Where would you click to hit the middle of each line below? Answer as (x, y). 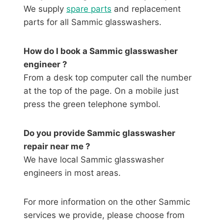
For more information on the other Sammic (107, 202)
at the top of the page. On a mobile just (101, 91)
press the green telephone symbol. (92, 104)
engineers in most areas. (72, 173)
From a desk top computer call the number (108, 77)
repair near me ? (57, 146)
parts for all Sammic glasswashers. (93, 22)
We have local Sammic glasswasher (94, 159)
